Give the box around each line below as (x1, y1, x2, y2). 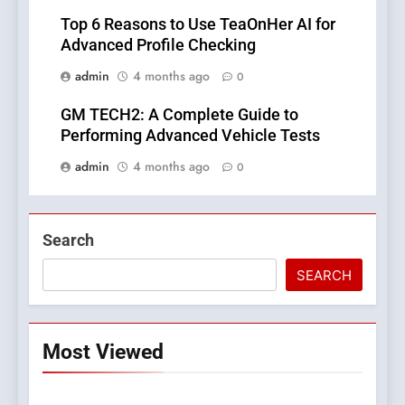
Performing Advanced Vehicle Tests (61, 126, 320, 145)
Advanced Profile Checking (61, 35, 256, 54)
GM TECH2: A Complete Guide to (61, 105, 298, 124)
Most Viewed (42, 338, 164, 364)
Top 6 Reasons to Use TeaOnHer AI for (61, 14, 335, 33)
